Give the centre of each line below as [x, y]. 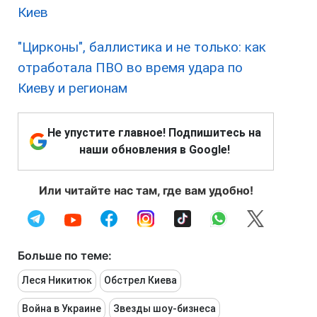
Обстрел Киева [140, 281]
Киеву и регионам [73, 88]
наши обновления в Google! [154, 150]
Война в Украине [62, 309]
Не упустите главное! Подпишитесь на [154, 133]
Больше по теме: [65, 256]
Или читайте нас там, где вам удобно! [146, 191]
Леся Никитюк [57, 281]
